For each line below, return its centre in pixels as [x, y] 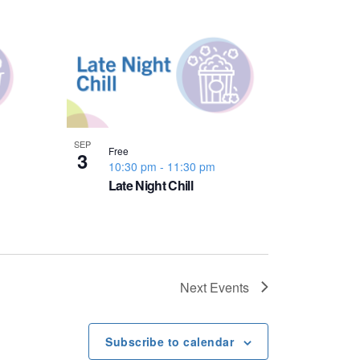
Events [229, 287]
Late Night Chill [151, 185]
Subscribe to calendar [170, 341]
